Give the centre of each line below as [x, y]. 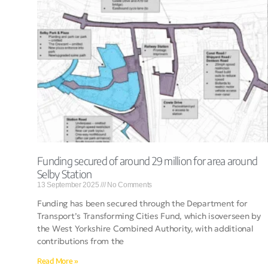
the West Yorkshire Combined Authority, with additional [145, 229]
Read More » [58, 261]
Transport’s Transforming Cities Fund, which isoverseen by [149, 216]
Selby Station [65, 174]
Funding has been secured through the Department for [142, 204]
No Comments [129, 185]
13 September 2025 [69, 185]
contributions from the [81, 241]
